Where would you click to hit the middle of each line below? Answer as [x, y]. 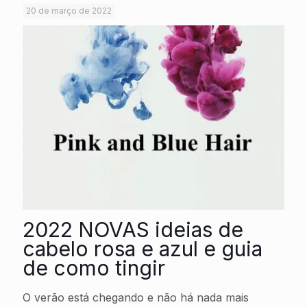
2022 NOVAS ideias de [133, 230]
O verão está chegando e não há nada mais [136, 298]
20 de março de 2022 [69, 11]
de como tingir [94, 268]
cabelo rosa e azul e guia [143, 249]
